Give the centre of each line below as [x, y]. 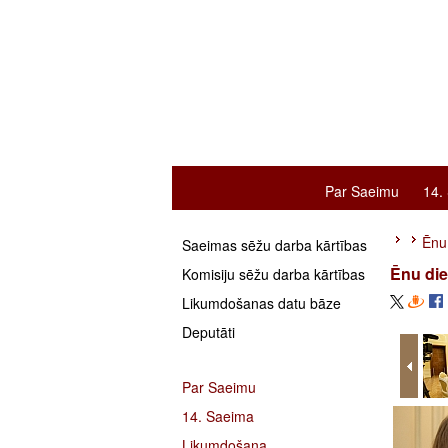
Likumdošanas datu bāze [261, 303]
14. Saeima [218, 416]
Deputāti [208, 332]
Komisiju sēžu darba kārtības [273, 274]
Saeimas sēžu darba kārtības [274, 245]
